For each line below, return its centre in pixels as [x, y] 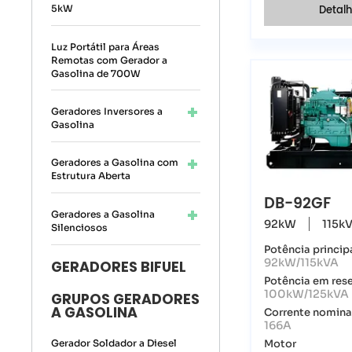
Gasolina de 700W [96, 73]
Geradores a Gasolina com [115, 163]
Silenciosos [80, 227]
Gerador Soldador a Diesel [114, 343]
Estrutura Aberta [91, 176]
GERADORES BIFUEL [119, 268]
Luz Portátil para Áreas [106, 46]
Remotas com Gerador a [110, 60]
